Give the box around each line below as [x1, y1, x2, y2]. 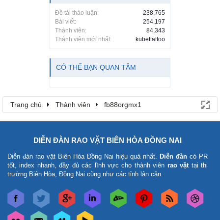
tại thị [189, 162, 208, 169]
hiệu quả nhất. [113, 153, 160, 161]
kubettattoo [136, 36, 165, 43]
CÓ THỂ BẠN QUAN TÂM [56, 63, 136, 72]
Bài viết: [55, 18, 76, 26]
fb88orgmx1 [104, 101, 141, 109]
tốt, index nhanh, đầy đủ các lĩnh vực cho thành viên [7, 162, 167, 169]
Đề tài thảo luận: [55, 9, 99, 17]
